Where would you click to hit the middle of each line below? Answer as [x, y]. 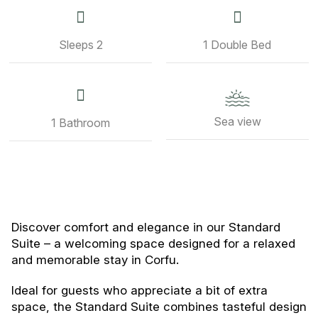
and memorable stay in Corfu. [95, 259]
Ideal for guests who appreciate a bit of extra [139, 290]
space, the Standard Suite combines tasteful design [159, 306]
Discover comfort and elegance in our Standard [146, 227]
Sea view [237, 122]
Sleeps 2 [81, 44]
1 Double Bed [237, 44]
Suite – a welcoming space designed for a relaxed [153, 243]
